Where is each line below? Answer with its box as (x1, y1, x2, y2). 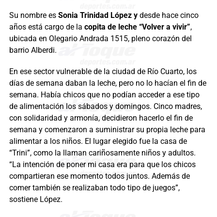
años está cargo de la (9, 22, 84, 32)
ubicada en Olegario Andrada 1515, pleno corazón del (9, 34, 192, 44)
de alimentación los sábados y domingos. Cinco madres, (9, 102, 202, 111)
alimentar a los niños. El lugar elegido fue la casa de (9, 137, 187, 146)
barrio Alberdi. (9, 46, 57, 55)
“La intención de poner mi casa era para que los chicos (9, 160, 196, 170)
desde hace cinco (139, 11, 199, 20)
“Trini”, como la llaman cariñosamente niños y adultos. (9, 148, 196, 158)
